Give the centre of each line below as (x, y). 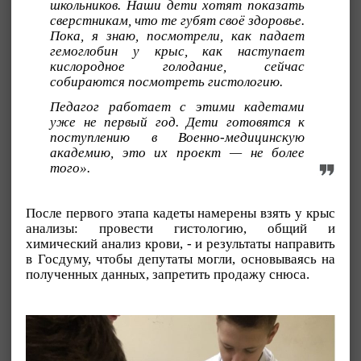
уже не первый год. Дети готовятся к (178, 122)
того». (70, 168)
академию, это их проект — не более (178, 152)
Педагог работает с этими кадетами (178, 106)
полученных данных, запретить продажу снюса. (168, 274)
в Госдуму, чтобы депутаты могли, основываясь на (180, 259)
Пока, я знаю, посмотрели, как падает (178, 35)
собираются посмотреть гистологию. (166, 81)
